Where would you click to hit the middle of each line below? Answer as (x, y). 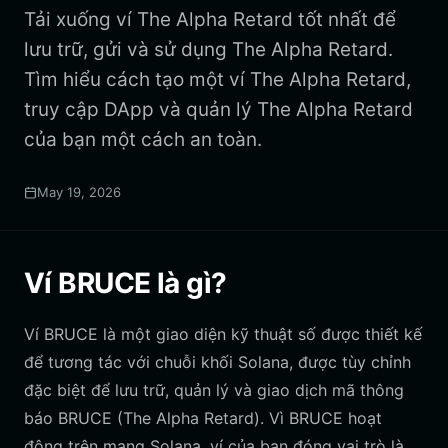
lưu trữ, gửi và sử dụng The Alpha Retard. (208, 49)
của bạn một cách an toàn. (143, 139)
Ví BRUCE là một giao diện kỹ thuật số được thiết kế (223, 334)
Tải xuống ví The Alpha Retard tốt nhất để (210, 19)
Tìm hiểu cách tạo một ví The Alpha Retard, (217, 79)
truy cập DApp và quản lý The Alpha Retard (218, 109)
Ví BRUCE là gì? (125, 283)
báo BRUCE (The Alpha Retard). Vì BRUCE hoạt (203, 418)
